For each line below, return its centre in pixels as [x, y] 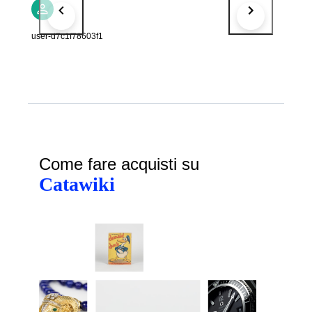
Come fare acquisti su [119, 164]
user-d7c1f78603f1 [67, 36]
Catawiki [77, 184]
